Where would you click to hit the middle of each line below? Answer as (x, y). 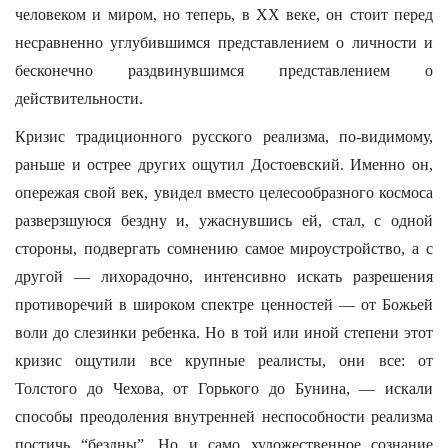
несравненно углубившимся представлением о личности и (224, 42)
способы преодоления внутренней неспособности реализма (224, 416)
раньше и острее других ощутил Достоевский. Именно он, (224, 164)
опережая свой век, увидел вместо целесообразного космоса (224, 192)
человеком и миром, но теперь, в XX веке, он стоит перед (224, 14)
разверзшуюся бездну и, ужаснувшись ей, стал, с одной (224, 220)
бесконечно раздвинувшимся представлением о (224, 70)
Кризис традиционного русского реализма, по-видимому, (224, 136)
